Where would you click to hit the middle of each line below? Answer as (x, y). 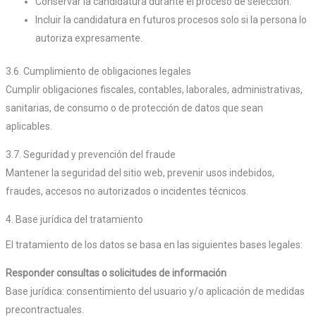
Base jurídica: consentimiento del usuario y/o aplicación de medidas (155, 292)
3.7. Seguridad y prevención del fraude (90, 155)
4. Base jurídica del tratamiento (74, 220)
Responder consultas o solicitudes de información (116, 273)
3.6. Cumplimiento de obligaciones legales (98, 72)
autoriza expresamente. (89, 38)
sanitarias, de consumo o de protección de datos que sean (134, 108)
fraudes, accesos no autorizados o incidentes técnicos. (127, 192)
